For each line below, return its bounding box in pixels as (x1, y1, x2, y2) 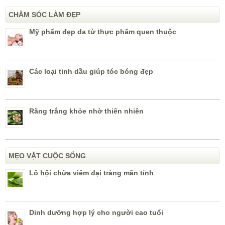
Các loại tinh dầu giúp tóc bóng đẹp (29, 67, 153, 76)
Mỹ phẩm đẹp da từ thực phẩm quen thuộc (29, 28, 176, 36)
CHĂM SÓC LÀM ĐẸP (9, 11, 80, 19)
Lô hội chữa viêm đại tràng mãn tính (29, 169, 154, 177)
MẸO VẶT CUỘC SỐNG (9, 152, 86, 160)
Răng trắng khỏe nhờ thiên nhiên (29, 107, 144, 116)
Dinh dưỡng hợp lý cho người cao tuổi (29, 208, 163, 217)
